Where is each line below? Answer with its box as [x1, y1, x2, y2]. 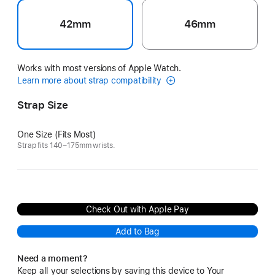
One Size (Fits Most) [17, 129, 96, 139]
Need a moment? [17, 253, 88, 263]
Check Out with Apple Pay [86, 204, 189, 214]
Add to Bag [115, 226, 160, 236]
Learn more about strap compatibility [17, 75, 164, 85]
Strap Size [17, 98, 68, 111]
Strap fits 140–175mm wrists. [17, 141, 115, 150]
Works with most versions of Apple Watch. [17, 63, 182, 73]
